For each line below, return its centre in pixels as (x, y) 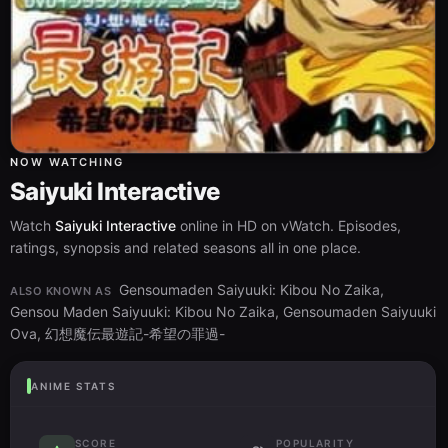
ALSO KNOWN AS (61, 290)
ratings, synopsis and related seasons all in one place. (185, 247)
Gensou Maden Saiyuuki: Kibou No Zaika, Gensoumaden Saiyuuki (223, 311)
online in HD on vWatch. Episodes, (288, 225)
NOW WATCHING (67, 161)
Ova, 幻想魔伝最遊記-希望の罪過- (117, 333)
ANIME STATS (73, 385)
